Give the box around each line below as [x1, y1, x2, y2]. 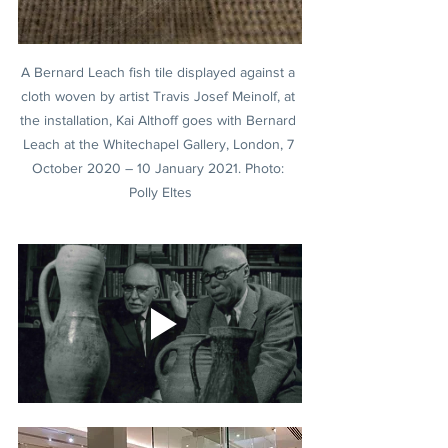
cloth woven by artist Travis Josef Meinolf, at [21, 87, 299, 104]
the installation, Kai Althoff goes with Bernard [20, 111, 300, 128]
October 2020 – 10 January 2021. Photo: [32, 159, 288, 176]
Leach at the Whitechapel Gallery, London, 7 [22, 135, 298, 152]
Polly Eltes [128, 183, 192, 200]
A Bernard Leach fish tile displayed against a [21, 63, 299, 80]
